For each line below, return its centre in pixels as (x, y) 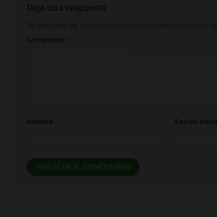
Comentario (47, 40)
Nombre (41, 121)
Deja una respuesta (68, 8)
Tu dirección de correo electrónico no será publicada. (117, 25)
